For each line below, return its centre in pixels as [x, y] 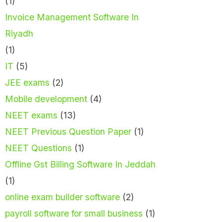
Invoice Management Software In [72, 17]
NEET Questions [38, 148]
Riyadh [19, 34]
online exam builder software [62, 197]
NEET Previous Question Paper [68, 132]
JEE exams [27, 83]
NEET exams [31, 115]
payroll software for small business [74, 214]
